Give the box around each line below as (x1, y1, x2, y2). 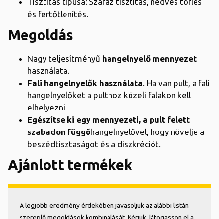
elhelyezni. (27, 102, 67, 112)
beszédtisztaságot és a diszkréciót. (27, 139, 161, 149)
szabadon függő (27, 127, 90, 136)
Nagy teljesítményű (27, 53, 102, 63)
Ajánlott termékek (8, 156, 132, 173)
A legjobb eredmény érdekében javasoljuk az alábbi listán (20, 201, 189, 209)
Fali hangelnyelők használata (27, 78, 143, 88)
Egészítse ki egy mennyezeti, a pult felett (27, 114, 190, 124)
